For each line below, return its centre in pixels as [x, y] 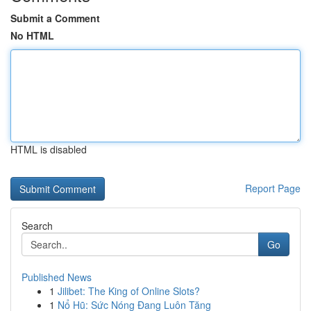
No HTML [32, 35]
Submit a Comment [55, 18]
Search [37, 226]
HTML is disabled [49, 149]
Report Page [273, 188]
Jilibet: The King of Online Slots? [129, 291]
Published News [57, 277]
